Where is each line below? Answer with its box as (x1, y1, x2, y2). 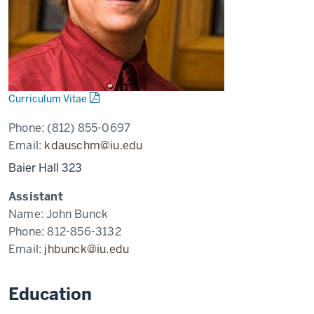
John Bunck (46, 207, 109, 221)
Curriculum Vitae (8, 93, 87, 105)
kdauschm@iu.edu (44, 138, 143, 153)
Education (8, 283, 92, 305)
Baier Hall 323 (8, 161, 82, 175)
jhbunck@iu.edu (44, 242, 130, 257)
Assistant (8, 189, 63, 204)
